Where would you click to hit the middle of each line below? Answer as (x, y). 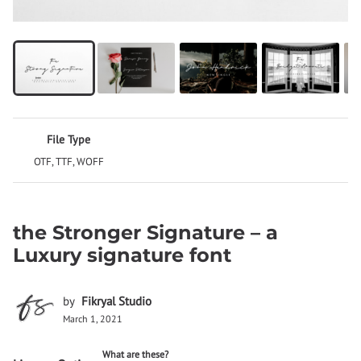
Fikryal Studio (116, 301)
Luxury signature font (122, 255)
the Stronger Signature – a (145, 233)
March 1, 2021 (93, 319)
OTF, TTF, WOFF (68, 162)
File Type (69, 140)
